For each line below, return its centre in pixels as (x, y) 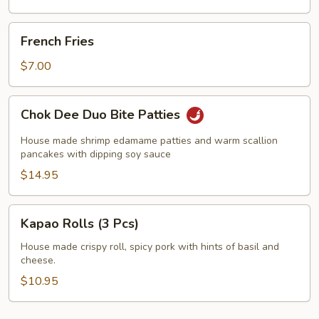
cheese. (38, 260)
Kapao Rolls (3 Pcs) (80, 223)
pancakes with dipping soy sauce (96, 154)
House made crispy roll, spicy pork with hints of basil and (150, 246)
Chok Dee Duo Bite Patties (102, 114)
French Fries (57, 41)
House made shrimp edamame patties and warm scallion (149, 140)
